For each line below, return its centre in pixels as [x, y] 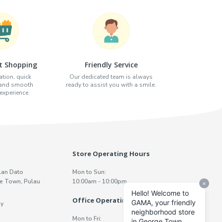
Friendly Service [111, 64]
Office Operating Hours [113, 200]
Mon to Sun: [89, 172]
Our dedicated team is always [111, 77]
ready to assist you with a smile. [111, 84]
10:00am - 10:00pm [100, 181]
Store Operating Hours [111, 153]
